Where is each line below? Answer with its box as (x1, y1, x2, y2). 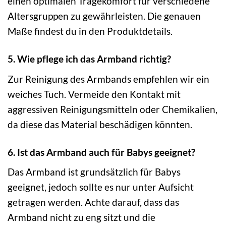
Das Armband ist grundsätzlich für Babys (8, 166, 181, 178)
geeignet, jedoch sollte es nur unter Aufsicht (8, 181, 194, 193)
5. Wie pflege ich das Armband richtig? (8, 53, 171, 65)
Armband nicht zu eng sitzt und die (8, 211, 155, 223)
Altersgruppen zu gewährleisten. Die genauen (8, 10, 201, 22)
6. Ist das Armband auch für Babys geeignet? (8, 146, 195, 158)
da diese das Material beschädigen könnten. (8, 118, 192, 130)
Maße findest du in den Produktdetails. (8, 25, 173, 37)
